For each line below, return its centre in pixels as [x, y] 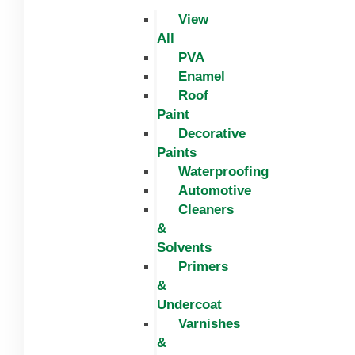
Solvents [184, 247]
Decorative [212, 133]
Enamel [202, 76]
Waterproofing [223, 171]
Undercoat [189, 304]
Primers [203, 266]
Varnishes [209, 323]
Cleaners [206, 209]
